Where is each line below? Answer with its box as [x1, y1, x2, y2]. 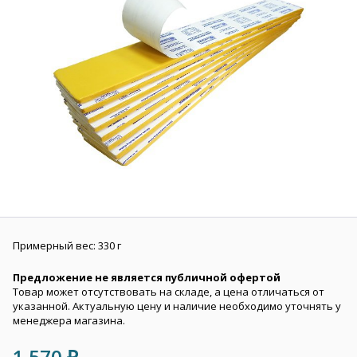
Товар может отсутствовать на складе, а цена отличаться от [13, 284, 324, 299]
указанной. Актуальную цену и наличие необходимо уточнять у [13, 299, 341, 313]
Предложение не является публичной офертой [13, 270, 280, 284]
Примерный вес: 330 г [13, 238, 121, 253]
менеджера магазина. [13, 313, 125, 328]
